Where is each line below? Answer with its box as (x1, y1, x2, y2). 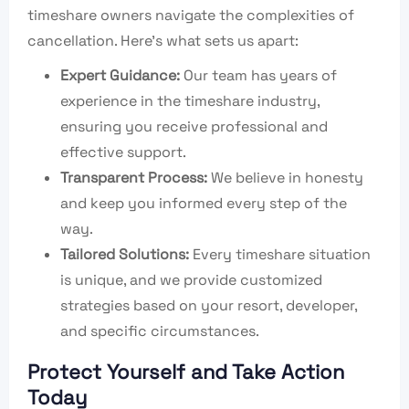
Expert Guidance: (60, 66, 180, 86)
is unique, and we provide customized (60, 270, 322, 290)
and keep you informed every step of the (60, 194, 347, 214)
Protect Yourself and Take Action (27, 359, 344, 385)
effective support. (60, 142, 186, 163)
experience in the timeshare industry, (60, 91, 320, 111)
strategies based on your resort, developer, (60, 296, 357, 316)
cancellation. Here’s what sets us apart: (27, 31, 299, 51)
